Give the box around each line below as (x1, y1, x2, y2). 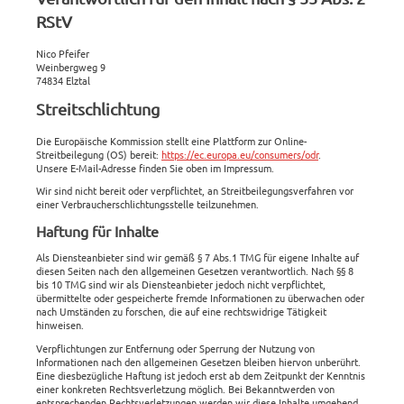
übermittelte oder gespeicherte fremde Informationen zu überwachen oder (36, 290, 364, 305)
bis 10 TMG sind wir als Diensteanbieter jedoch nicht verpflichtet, (36, 277, 326, 291)
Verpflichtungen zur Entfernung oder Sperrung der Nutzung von (36, 340, 315, 355)
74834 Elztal (36, 73, 90, 87)
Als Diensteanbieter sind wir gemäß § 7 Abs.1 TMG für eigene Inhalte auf (36, 250, 359, 264)
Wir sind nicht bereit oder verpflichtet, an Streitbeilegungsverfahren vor (36, 183, 353, 197)
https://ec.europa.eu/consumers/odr (161, 146, 318, 161)
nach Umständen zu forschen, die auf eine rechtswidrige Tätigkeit (36, 304, 326, 318)
